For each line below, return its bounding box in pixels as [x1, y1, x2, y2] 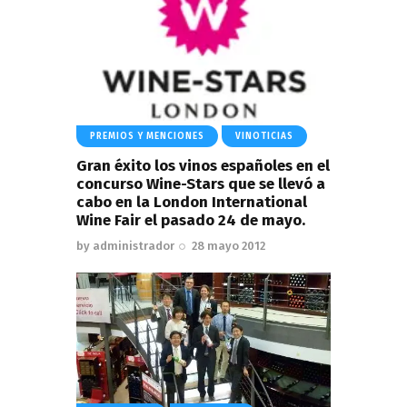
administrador [93, 238, 174, 253]
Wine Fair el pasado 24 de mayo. [76, 210, 305, 230]
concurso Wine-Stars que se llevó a [76, 174, 325, 194]
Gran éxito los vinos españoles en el [76, 155, 330, 175]
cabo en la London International [76, 192, 307, 212]
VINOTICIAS [235, 131, 293, 142]
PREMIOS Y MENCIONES [90, 131, 204, 142]
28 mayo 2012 [192, 238, 266, 253]
